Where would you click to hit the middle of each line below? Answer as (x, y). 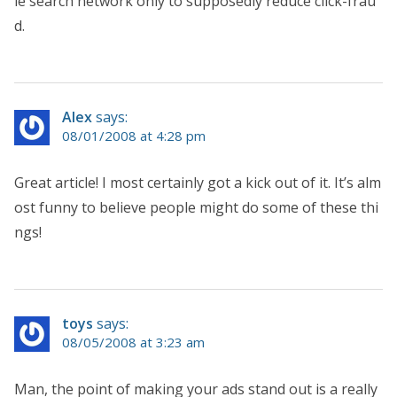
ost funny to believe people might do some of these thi (196, 208)
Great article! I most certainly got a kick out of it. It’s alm (198, 183)
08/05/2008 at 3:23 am (133, 343)
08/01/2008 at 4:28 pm (134, 136)
